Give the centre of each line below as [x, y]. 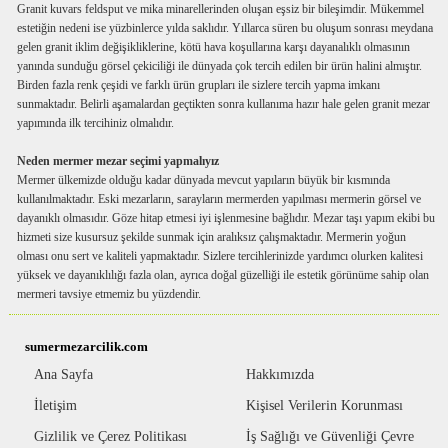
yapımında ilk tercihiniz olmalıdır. [96, 123]
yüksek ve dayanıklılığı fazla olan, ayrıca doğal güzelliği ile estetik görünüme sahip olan [223, 275]
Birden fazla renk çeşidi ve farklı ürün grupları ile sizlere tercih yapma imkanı [199, 85]
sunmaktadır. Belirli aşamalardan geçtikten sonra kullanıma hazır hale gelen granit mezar [224, 104]
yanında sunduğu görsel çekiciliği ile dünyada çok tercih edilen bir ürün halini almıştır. [220, 66]
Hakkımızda [280, 375]
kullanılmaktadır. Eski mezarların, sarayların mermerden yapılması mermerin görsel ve [219, 199]
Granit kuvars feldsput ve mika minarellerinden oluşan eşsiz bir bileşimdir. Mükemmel [221, 9]
